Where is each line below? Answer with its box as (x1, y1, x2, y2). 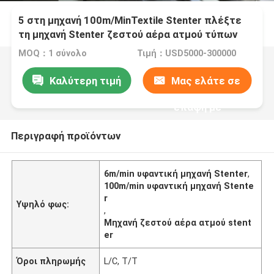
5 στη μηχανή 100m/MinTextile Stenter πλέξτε (18, 14, 242, 27)
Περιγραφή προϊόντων (10, 129, 120, 142)
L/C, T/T (104, 256, 138, 266)
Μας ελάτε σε (171, 74, 241, 87)
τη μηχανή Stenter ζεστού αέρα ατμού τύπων (18, 28, 238, 41)
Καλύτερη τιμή (49, 74, 121, 87)
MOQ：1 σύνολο (18, 48, 87, 59)
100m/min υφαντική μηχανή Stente (104, 180, 254, 191)
